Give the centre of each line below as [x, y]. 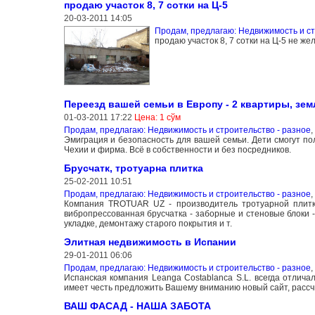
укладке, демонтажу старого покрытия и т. [148, 224]
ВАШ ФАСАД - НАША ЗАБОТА [137, 306]
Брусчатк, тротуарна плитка [133, 168]
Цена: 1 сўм [157, 118]
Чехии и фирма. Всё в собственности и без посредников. [177, 150]
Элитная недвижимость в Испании [150, 242]
